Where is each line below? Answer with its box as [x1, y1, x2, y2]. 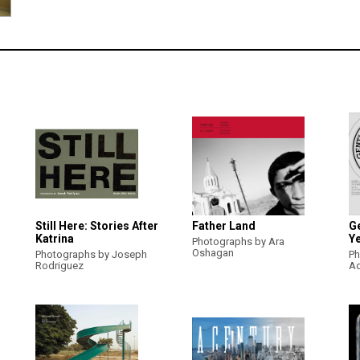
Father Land [192, 219, 256, 233]
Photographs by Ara [192, 235, 284, 248]
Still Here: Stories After [35, 219, 158, 233]
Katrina [35, 232, 74, 246]
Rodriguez [35, 260, 84, 272]
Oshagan [192, 247, 234, 260]
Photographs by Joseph [35, 248, 147, 261]
